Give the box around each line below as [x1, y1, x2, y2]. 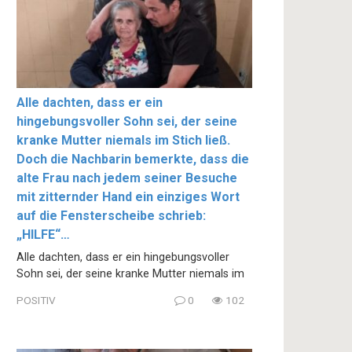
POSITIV [16, 293, 56, 306]
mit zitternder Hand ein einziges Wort [16, 189, 240, 205]
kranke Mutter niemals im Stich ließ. [16, 133, 230, 148]
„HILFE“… [16, 227, 70, 243]
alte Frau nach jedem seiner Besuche [16, 170, 237, 186]
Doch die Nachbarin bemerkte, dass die [16, 152, 249, 167]
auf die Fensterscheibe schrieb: [16, 208, 206, 224]
